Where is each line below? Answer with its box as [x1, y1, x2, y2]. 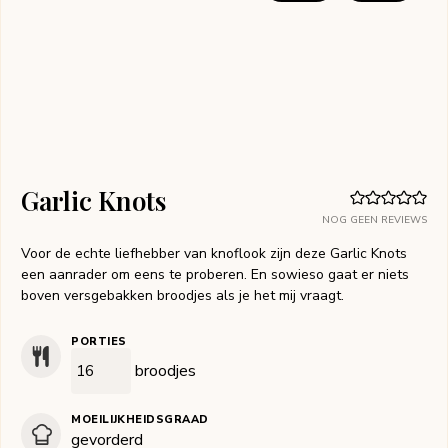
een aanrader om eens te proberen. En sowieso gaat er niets [21, 265, 409, 285]
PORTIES [71, 334, 127, 350]
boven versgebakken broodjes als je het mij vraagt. [21, 286, 344, 306]
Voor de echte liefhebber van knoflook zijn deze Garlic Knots [21, 244, 407, 264]
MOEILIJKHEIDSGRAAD [71, 412, 209, 428]
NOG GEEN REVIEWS [322, 213, 427, 228]
